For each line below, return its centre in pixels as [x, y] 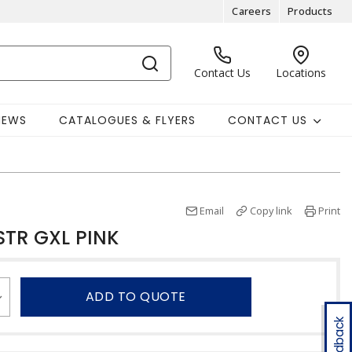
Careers [251, 11]
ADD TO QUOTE [136, 297]
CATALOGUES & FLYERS [127, 120]
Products [310, 11]
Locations [301, 73]
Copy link [271, 211]
